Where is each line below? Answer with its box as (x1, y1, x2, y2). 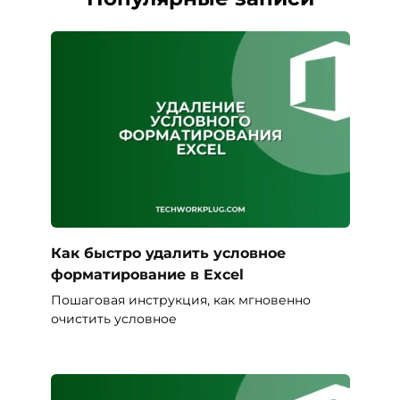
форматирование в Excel (50, 265, 244, 283)
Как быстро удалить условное (50, 244, 286, 262)
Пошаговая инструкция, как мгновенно (50, 291, 311, 308)
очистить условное (50, 310, 177, 327)
